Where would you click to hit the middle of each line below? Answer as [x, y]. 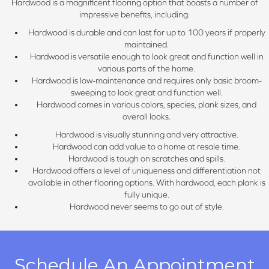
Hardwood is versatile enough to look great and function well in [147, 57]
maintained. [147, 45]
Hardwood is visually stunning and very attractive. [147, 135]
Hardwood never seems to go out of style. [147, 207]
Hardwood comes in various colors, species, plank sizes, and [147, 105]
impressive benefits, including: [134, 15]
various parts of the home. [147, 69]
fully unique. [147, 195]
